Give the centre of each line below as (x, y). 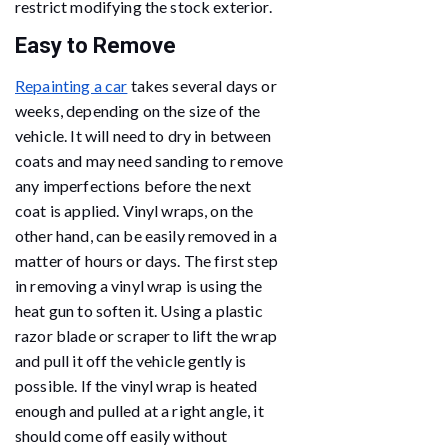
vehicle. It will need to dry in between (143, 135)
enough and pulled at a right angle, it (139, 410)
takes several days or (202, 85)
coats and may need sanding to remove (149, 160)
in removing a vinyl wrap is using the (139, 285)
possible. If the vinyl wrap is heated (136, 385)
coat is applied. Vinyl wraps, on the (134, 210)
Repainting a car (71, 85)
